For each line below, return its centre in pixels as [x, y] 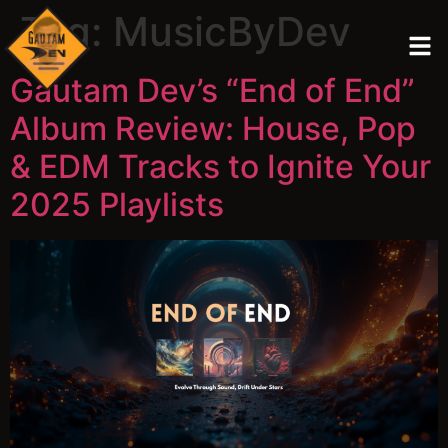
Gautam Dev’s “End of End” [212, 90]
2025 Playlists [117, 204]
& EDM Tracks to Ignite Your [220, 166]
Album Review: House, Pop [213, 128]
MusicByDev [232, 31]
